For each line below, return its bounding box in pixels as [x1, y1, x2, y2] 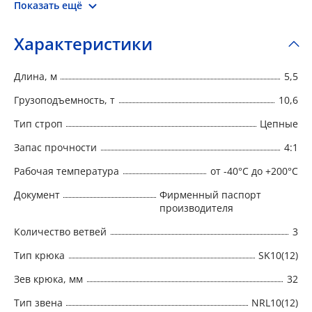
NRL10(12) [251, 295, 298, 309]
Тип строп [14, 116, 63, 130]
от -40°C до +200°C [210, 164, 298, 178]
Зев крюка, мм [14, 272, 83, 286]
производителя [159, 201, 233, 214]
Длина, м [14, 69, 57, 83]
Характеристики [14, 31, 153, 55]
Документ [14, 187, 60, 201]
